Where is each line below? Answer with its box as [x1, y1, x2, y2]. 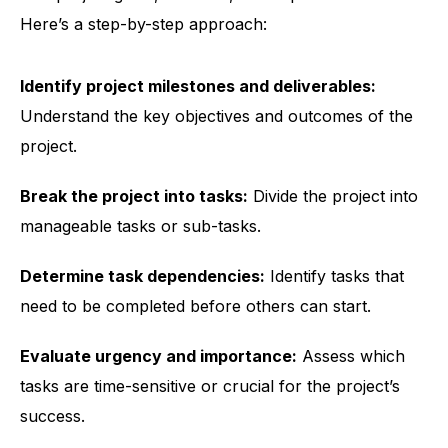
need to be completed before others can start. [20, 296, 371, 316]
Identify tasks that [265, 266, 404, 286]
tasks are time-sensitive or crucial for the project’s [20, 376, 400, 396]
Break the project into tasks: [20, 186, 248, 206]
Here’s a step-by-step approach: [20, 14, 267, 34]
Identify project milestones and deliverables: [20, 76, 376, 96]
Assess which [297, 346, 405, 366]
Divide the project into [248, 186, 418, 206]
